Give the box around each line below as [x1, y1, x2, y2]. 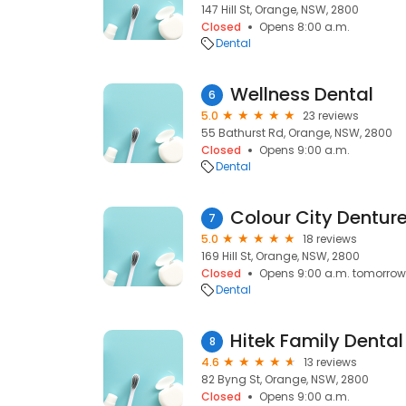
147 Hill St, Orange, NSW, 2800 [201, 2, 359, 17]
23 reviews [303, 108, 359, 123]
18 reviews [303, 231, 357, 246]
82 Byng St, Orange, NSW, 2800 [201, 372, 369, 387]
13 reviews [304, 354, 357, 370]
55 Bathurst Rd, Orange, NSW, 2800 [201, 125, 392, 140]
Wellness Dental [230, 82, 373, 107]
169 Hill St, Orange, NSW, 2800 [201, 248, 360, 264]
